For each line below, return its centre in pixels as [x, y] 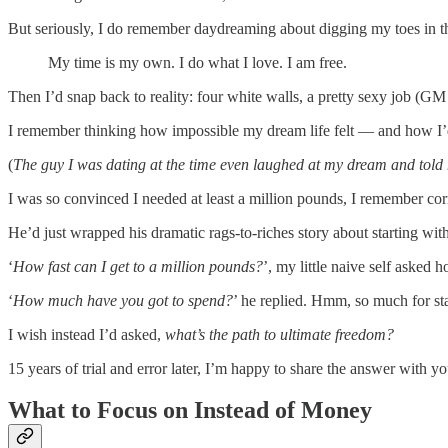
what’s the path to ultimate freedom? [279, 334]
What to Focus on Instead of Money [190, 410]
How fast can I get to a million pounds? [138, 266]
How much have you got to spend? [123, 300]
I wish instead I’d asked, [86, 334]
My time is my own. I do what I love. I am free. [197, 62]
